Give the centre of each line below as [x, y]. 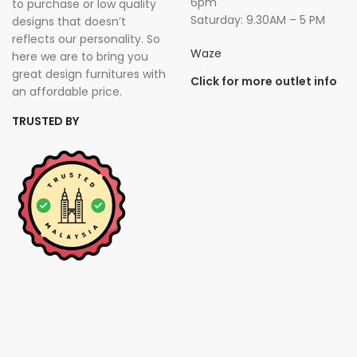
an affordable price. [67, 92]
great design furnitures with [89, 74]
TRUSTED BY [45, 121]
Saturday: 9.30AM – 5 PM [258, 20]
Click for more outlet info [264, 81]
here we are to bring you [80, 57]
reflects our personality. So [86, 39]
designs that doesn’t [69, 22]
